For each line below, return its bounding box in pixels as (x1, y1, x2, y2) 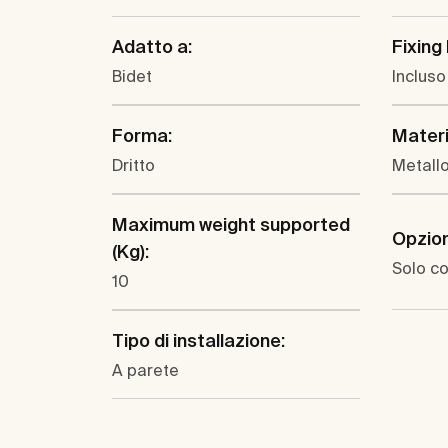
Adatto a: (112, 36, 192, 58)
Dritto (112, 156, 155, 175)
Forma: (112, 125, 172, 147)
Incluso (392, 67, 446, 86)
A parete (112, 361, 179, 380)
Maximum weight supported (112, 214, 350, 236)
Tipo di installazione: (112, 330, 285, 352)
